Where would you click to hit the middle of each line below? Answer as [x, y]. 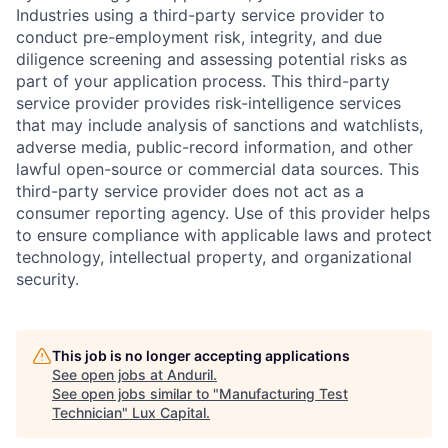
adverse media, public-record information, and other [214, 147]
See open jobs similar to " [135, 394]
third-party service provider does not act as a [190, 191]
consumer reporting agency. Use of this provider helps [223, 213]
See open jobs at [109, 375]
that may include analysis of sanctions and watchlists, [219, 125]
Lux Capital [169, 413]
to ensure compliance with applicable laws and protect [224, 235]
